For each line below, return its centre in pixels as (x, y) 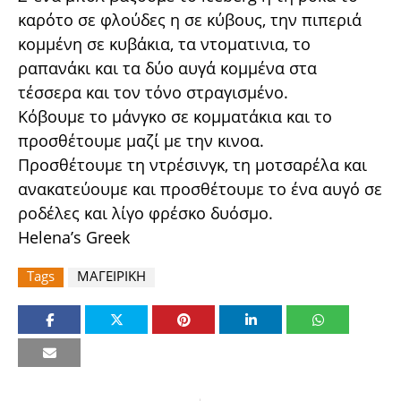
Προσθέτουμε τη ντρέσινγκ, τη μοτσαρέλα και (192, 165)
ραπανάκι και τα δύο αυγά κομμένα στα (167, 68)
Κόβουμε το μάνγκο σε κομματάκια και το (175, 117)
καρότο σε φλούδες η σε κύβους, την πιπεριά (190, 20)
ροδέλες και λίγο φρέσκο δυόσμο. (145, 213)
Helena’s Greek (74, 238)
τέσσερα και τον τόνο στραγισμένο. (153, 93)
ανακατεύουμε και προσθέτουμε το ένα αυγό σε (200, 189)
